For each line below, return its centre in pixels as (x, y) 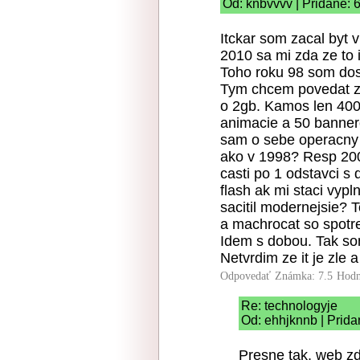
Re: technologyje (289, 306)
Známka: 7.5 (304, 276)
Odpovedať (245, 276)
